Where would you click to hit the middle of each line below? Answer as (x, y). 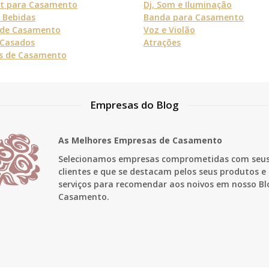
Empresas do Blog (134, 104)
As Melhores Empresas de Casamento (140, 140)
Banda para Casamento (194, 17)
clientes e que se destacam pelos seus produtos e (162, 171)
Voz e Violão (169, 29)
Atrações (162, 42)
